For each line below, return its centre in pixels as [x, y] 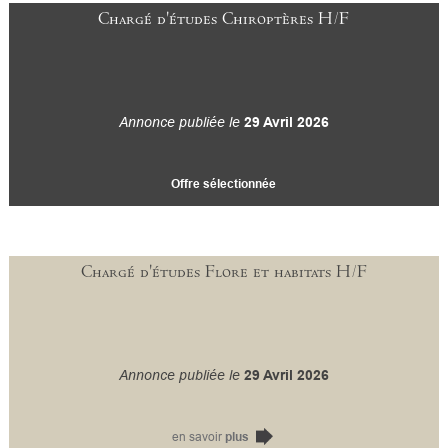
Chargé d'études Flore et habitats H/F [223, 272]
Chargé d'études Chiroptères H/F [224, 19]
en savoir [199, 436]
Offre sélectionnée [224, 183]
